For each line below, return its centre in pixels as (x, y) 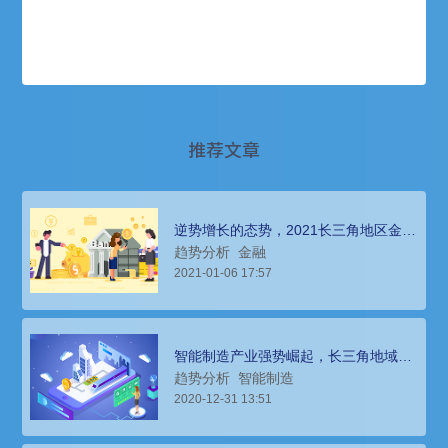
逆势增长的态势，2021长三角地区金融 (295, 229)
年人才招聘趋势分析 (237, 369)
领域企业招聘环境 (230, 243)
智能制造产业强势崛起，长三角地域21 (294, 355)
